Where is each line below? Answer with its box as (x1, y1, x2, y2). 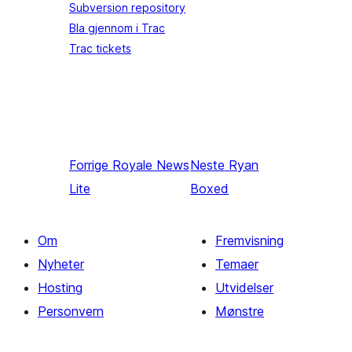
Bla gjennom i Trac (69, 20, 165, 35)
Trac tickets (69, 41, 131, 55)
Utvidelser (215, 279, 273, 295)
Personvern (38, 302, 104, 319)
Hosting (38, 279, 82, 295)
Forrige (69, 156, 108, 173)
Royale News (112, 156, 189, 173)
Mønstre (215, 302, 264, 319)
